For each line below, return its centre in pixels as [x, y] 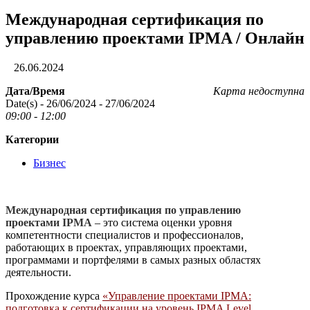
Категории [32, 139]
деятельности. [38, 272]
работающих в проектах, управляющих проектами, [126, 247]
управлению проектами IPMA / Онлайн [155, 38]
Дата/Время [35, 91]
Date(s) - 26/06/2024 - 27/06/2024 [80, 103]
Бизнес [49, 163]
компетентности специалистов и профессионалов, [125, 235]
